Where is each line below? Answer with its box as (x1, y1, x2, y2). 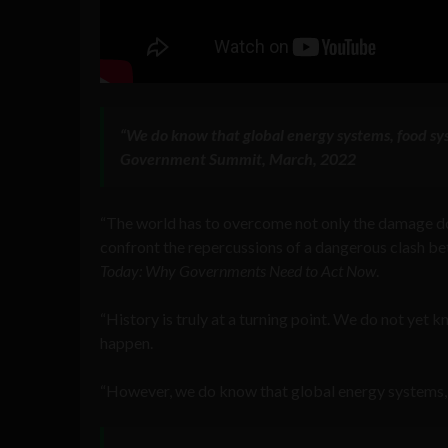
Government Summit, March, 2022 (120, 148, 356, 168)
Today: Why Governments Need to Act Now (100, 260, 376, 280)
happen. (100, 332, 153, 352)
